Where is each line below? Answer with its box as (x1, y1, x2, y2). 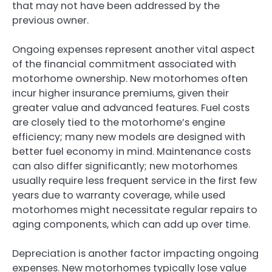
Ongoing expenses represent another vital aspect (12, 42, 255, 57)
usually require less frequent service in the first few (12, 174, 257, 188)
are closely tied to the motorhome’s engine (12, 115, 225, 130)
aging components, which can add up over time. (12, 217, 250, 232)
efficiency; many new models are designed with (12, 130, 245, 144)
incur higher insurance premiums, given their (12, 86, 229, 101)
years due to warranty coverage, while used (12, 188, 225, 203)
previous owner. (12, 13, 89, 27)
